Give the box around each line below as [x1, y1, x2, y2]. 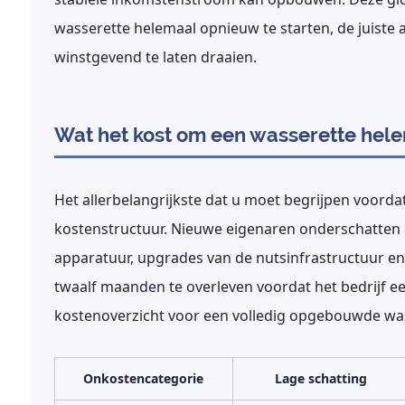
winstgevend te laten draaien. [53, 47, 257, 67]
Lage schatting [275, 370, 368, 387]
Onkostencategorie [83, 370, 204, 387]
